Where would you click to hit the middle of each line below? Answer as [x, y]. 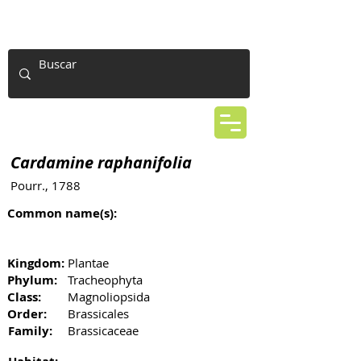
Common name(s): [62, 213]
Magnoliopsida [109, 297]
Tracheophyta [105, 280]
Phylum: [32, 280]
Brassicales [98, 313]
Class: [24, 297]
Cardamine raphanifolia [101, 162]
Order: [27, 314]
